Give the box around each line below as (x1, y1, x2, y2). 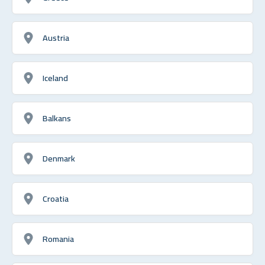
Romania (43, 230, 74, 247)
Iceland (43, 69, 68, 86)
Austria (43, 29, 69, 46)
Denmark (43, 150, 75, 166)
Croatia (43, 190, 69, 206)
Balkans (43, 109, 71, 126)
